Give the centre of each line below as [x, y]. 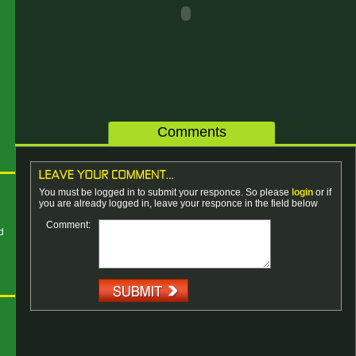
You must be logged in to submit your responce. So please [165, 192]
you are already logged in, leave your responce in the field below [178, 203]
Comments [192, 132]
